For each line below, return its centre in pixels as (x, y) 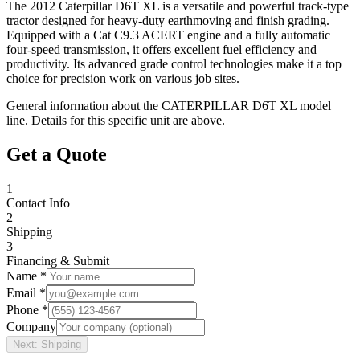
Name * (27, 276)
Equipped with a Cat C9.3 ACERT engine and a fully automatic (168, 35)
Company (31, 326)
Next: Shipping (47, 344)
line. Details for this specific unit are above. (116, 120)
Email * (26, 292)
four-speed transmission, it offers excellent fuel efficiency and (162, 49)
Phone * (27, 309)
